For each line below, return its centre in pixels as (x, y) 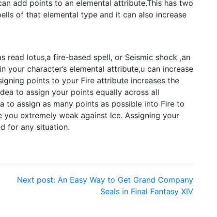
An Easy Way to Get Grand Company (125, 179)
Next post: (36, 179)
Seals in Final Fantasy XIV (147, 191)
